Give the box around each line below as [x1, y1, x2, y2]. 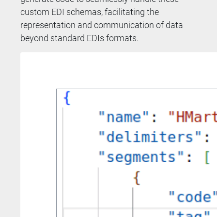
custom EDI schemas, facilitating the [20, 6, 159, 17]
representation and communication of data [20, 19, 184, 30]
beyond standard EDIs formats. [20, 32, 139, 43]
